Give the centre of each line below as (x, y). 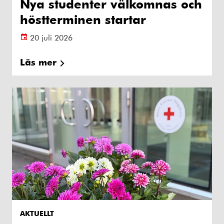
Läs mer (38, 62)
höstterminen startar (83, 19)
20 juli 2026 (51, 37)
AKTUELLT (37, 213)
